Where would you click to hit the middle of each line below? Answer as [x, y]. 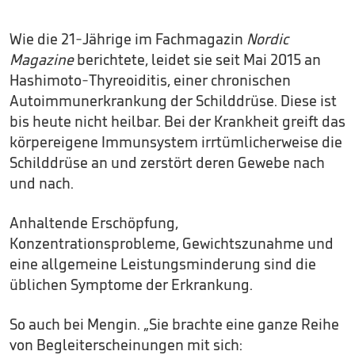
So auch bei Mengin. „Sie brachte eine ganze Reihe [174, 324]
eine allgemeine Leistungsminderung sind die [163, 264]
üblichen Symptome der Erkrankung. [131, 284]
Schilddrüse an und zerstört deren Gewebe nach [167, 162]
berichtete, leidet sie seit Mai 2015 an [197, 59]
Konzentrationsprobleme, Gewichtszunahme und [172, 243]
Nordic [267, 39]
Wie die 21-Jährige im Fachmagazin [128, 39]
